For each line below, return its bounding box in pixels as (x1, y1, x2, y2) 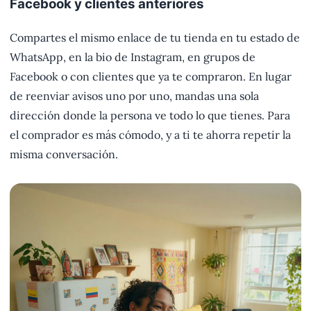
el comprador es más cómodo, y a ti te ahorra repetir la (10, 128, 291, 142)
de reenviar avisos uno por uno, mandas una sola (10, 89, 259, 103)
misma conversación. (10, 147, 118, 162)
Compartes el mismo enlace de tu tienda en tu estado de (10, 31, 300, 45)
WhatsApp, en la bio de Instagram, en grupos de (10, 50, 255, 65)
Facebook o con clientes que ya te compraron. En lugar (10, 69, 292, 84)
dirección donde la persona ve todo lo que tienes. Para (10, 108, 290, 123)
